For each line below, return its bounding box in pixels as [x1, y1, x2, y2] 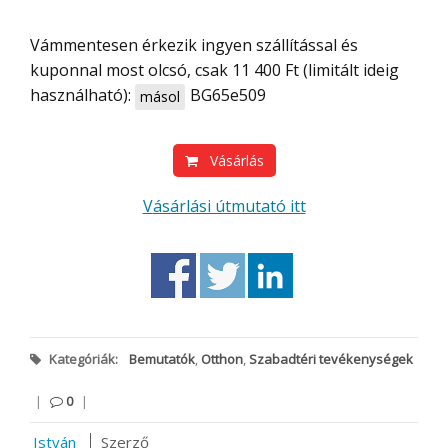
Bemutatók [129, 349, 195, 368]
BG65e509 [190, 84, 266, 107]
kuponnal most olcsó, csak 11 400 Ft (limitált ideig [30, 59, 399, 82]
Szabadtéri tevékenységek [249, 349, 413, 368]
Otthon [201, 349, 243, 368]
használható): [30, 84, 135, 107]
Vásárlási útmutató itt [152, 195, 306, 218]
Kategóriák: [46, 349, 121, 368]
